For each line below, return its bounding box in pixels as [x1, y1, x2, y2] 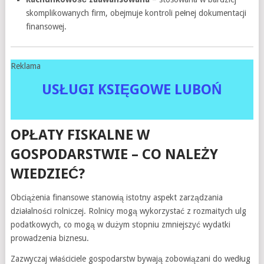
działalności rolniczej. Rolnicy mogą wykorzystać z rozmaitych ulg [10, 206, 246, 216]
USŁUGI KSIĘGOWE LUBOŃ [42, 81, 222, 98]
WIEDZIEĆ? [10, 165, 85, 182]
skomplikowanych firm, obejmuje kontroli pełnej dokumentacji [26, 8, 247, 18]
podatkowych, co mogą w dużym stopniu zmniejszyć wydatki [10, 219, 230, 229]
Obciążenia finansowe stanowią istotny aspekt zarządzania [10, 192, 223, 202]
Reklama [10, 61, 41, 71]
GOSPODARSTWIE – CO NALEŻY [10, 146, 218, 163]
